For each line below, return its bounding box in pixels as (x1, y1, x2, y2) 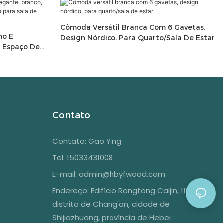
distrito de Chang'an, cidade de (52, 198, 170, 209)
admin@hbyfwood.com (78, 168, 165, 179)
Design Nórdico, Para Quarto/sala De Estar (60, 33, 215, 43)
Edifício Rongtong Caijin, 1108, (90, 185, 196, 196)
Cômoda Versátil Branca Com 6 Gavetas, (60, 23, 205, 32)
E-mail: (52, 168, 79, 179)
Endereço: (52, 185, 91, 196)
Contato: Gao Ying (52, 135, 121, 146)
